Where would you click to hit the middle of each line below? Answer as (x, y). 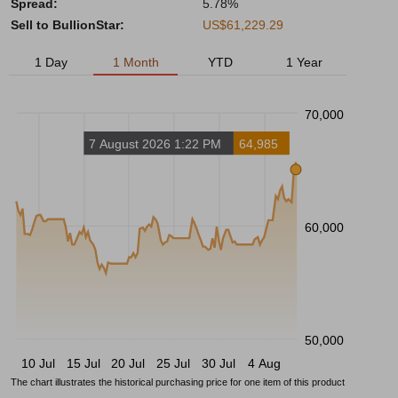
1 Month (135, 62)
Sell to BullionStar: (68, 25)
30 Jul (219, 363)
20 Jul (128, 363)
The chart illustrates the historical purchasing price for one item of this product (178, 382)
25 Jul (174, 363)
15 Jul (84, 363)
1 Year (304, 62)
